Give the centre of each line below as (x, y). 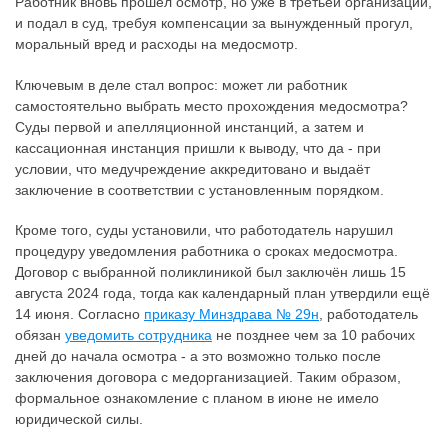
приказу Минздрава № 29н (231, 314)
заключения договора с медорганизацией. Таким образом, (208, 377)
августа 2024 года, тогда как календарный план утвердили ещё (222, 293)
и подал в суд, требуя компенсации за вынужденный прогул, (214, 23)
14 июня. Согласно (79, 314)
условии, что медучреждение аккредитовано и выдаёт (192, 168)
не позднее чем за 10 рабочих (313, 335)
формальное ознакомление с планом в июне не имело (197, 398)
